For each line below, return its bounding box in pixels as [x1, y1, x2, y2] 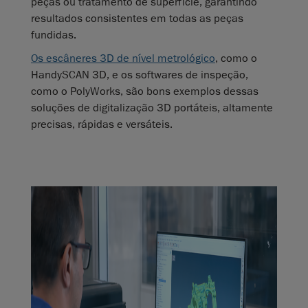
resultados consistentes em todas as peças [31, 12, 243, 26]
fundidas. [31, 28, 76, 43]
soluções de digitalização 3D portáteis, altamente [31, 101, 273, 115]
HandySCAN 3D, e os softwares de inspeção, [31, 68, 248, 82]
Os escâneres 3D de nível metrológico [31, 52, 215, 66]
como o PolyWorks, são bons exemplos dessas [31, 85, 258, 99]
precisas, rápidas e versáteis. [31, 118, 173, 132]
